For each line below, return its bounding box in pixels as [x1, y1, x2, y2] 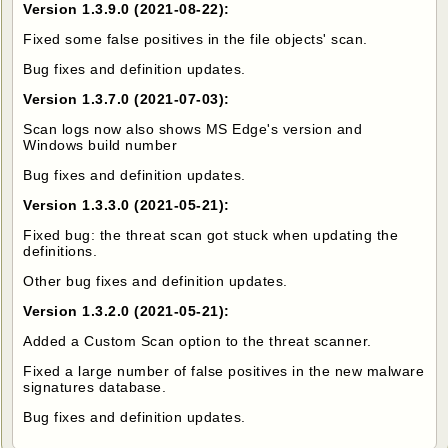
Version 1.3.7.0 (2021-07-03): [23, 90, 230, 107]
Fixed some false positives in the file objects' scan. [23, 30, 368, 47]
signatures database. [23, 378, 167, 395]
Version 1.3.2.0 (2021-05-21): [23, 302, 230, 319]
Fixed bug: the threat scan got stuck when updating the [23, 226, 399, 243]
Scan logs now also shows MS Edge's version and [23, 120, 363, 137]
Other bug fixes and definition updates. [23, 272, 288, 289]
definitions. [23, 242, 98, 259]
